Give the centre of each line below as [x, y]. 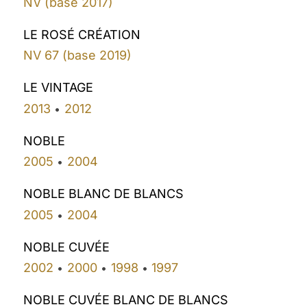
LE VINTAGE [59, 88]
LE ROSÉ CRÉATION [82, 34]
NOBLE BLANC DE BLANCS [104, 194]
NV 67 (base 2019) [78, 56]
